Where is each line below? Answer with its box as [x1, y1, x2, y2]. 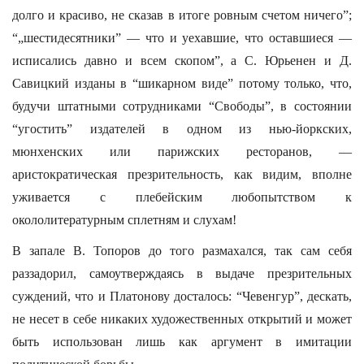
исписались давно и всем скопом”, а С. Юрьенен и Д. [12, 54, 352, 67]
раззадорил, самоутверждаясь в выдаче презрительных [12, 266, 352, 280]
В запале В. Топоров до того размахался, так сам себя [12, 244, 352, 258]
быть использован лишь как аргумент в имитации [12, 335, 352, 349]
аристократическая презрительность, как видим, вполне [12, 167, 352, 181]
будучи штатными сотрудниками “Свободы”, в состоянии [12, 99, 352, 113]
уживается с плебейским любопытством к [12, 190, 352, 204]
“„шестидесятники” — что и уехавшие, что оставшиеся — [12, 31, 352, 45]
